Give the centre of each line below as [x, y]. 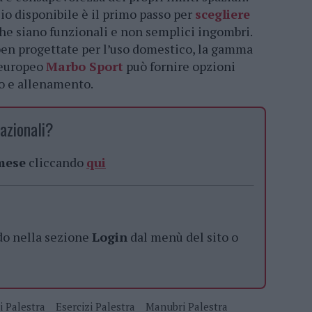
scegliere [223, 14]
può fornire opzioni [179, 67]
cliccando [56, 163]
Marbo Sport [85, 67]
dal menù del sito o [183, 237]
